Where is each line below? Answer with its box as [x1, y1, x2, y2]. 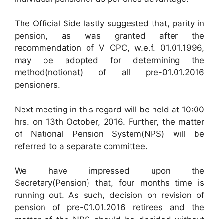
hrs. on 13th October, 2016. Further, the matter [15, 116, 204, 127]
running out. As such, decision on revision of [15, 190, 204, 200]
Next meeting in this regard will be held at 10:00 [15, 104, 204, 114]
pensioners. [15, 80, 60, 89]
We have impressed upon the [15, 166, 204, 175]
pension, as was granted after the [15, 31, 204, 41]
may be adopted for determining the [15, 55, 204, 65]
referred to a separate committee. [15, 141, 148, 151]
